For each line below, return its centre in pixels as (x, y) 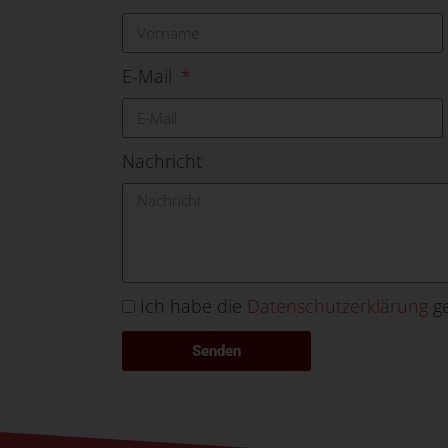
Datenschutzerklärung (337, 306)
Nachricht (162, 161)
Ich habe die (193, 306)
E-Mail (149, 76)
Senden (216, 350)
